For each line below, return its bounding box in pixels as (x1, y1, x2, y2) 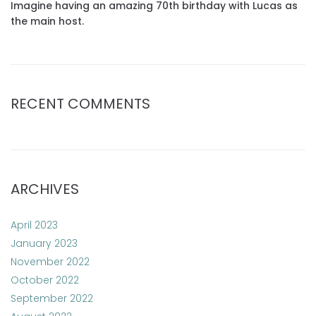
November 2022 (11, 255, 90, 269)
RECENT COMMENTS (11, 94, 150, 114)
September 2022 (11, 291, 93, 305)
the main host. (11, 14, 84, 28)
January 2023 (11, 236, 78, 250)
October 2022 (11, 273, 79, 287)
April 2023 (11, 218, 58, 232)
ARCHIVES (11, 179, 79, 199)
